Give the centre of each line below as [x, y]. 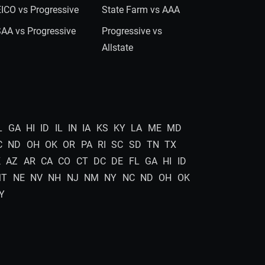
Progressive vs [132, 31]
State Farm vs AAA [140, 10]
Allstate [117, 48]
